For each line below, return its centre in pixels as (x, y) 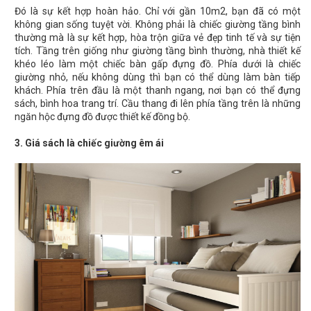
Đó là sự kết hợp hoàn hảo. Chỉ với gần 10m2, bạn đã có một (158, 11)
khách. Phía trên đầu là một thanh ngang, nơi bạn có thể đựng (158, 91)
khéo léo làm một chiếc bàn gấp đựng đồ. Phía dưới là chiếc (158, 64)
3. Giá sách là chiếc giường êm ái (89, 143)
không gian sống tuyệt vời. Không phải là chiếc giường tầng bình (158, 25)
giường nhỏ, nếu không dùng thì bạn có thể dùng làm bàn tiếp (158, 77)
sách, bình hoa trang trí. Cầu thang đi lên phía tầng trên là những (158, 104)
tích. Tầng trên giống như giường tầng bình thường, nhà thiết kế (158, 51)
